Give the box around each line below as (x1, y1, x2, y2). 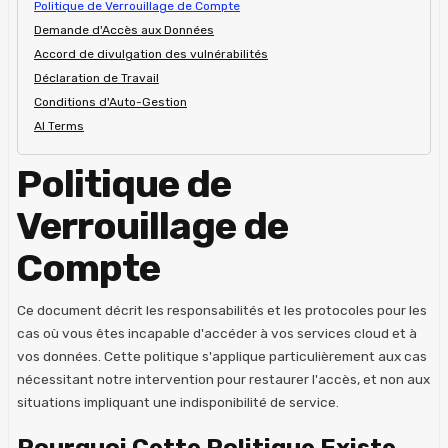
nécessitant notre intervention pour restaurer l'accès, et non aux (17, 370, 430, 387)
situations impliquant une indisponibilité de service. (17, 393, 339, 410)
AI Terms (34, 119, 84, 133)
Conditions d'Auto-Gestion (34, 95, 187, 109)
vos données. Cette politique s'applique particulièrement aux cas (17, 347, 427, 364)
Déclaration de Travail (34, 71, 159, 85)
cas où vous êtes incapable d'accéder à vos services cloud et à (17, 324, 417, 341)
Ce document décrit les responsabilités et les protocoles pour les (17, 301, 427, 318)
